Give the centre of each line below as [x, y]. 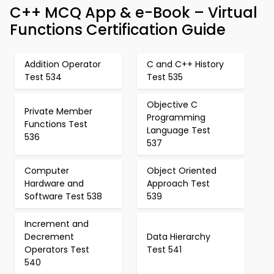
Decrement [49, 237]
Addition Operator [63, 64]
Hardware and [54, 183]
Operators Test [57, 250]
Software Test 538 [63, 196]
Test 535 [165, 77]
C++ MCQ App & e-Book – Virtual [134, 13]
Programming [176, 117]
